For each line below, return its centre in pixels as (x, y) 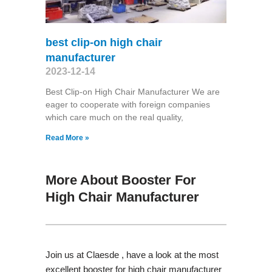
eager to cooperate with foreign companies (127, 104)
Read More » (67, 138)
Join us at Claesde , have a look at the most (132, 254)
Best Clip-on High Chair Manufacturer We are (132, 91)
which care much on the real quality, (114, 117)
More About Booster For (121, 180)
